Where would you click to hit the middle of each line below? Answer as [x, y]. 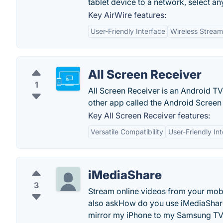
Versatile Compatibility [127, 132]
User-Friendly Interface [128, 31]
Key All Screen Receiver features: [149, 115]
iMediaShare [125, 175]
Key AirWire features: [127, 15]
